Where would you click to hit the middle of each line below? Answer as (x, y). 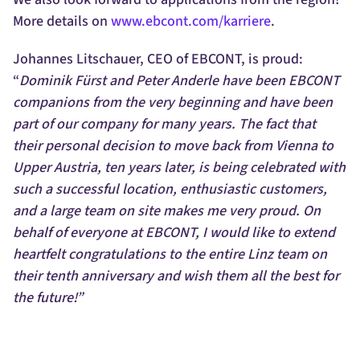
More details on (60, 21)
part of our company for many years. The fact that (164, 124)
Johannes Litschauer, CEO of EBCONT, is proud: (158, 59)
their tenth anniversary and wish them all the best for (176, 276)
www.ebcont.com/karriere (189, 21)
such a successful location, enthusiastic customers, (170, 189)
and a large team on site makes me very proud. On (167, 211)
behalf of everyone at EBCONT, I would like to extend (174, 232)
